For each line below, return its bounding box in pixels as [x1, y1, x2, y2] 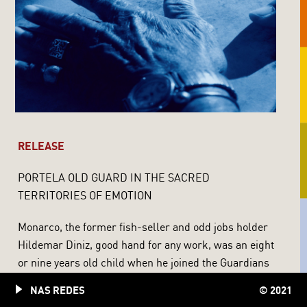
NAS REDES [30, 284, 86, 296]
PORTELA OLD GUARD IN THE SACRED [18, 170, 210, 184]
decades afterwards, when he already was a [18, 291, 228, 305]
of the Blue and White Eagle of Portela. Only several [18, 273, 265, 287]
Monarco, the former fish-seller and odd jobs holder [18, 219, 269, 234]
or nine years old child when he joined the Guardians [18, 255, 270, 269]
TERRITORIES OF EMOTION [18, 188, 153, 202]
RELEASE [18, 138, 65, 153]
